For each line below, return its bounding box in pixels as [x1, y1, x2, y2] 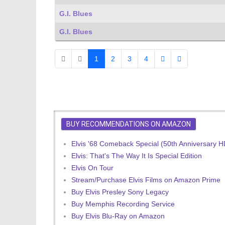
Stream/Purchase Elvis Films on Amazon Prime [71, 176, 220, 184]
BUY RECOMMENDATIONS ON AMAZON [66, 120, 191, 128]
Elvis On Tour [71, 164, 114, 172]
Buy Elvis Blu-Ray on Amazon [71, 212, 165, 220]
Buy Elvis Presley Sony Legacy [71, 188, 169, 196]
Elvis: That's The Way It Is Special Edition [71, 152, 202, 160]
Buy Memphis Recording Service [71, 200, 175, 208]
